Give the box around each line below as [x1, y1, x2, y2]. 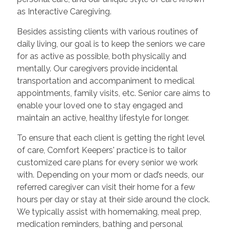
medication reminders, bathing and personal [16, 219, 183, 229]
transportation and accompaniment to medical [16, 75, 195, 86]
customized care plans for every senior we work [16, 157, 198, 167]
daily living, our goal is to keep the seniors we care [16, 39, 205, 49]
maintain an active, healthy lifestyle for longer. [16, 112, 189, 123]
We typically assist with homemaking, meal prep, [16, 206, 201, 217]
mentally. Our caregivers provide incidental [16, 63, 178, 73]
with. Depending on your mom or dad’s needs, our [16, 169, 204, 180]
